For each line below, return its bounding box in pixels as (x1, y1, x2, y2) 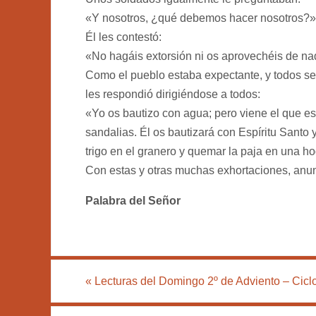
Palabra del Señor (85, 194, 181, 207)
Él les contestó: (85, 30, 162, 43)
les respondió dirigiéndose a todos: (85, 87, 260, 100)
